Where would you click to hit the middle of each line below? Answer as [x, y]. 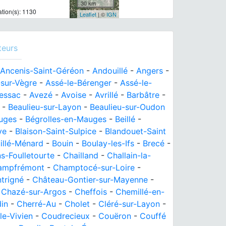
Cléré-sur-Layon [129, 204]
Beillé [125, 119]
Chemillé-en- [140, 192]
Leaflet [88, 14]
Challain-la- [129, 155]
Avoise [74, 95]
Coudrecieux [66, 216]
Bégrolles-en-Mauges [66, 119]
